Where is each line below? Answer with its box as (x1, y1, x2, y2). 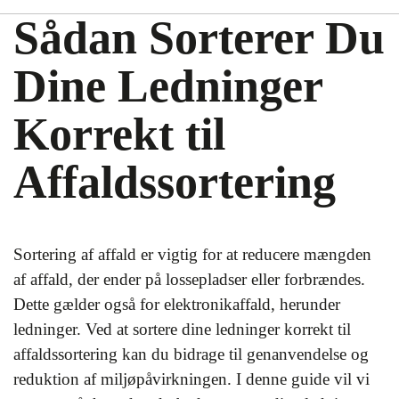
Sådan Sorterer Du (13, 12, 385, 63)
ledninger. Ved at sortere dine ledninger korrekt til (13, 320, 351, 338)
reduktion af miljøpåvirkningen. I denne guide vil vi (13, 370, 370, 388)
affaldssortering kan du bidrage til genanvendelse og (13, 345, 369, 363)
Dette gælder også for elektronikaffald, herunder (13, 295, 340, 313)
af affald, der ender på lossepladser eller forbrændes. (13, 270, 365, 289)
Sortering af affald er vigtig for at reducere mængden (13, 245, 371, 264)
